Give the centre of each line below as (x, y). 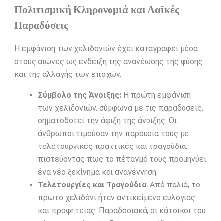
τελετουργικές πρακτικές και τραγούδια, (112, 147)
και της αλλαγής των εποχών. (68, 74)
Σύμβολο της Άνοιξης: (79, 95)
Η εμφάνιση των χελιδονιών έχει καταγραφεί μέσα (106, 49)
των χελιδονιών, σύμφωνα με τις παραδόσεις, (120, 108)
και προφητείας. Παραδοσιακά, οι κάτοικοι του (122, 211)
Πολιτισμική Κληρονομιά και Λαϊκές (96, 10)
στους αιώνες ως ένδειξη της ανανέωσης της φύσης (108, 62)
